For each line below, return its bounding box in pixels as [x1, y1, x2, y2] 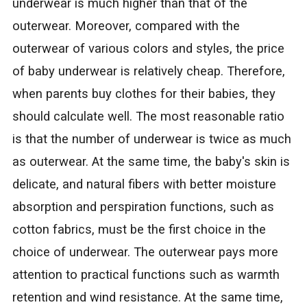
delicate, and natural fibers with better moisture [12, 177, 276, 193]
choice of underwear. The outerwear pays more [12, 245, 278, 260]
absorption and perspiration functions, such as [12, 199, 274, 215]
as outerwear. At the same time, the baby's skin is [12, 154, 290, 170]
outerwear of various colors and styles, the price [12, 41, 284, 57]
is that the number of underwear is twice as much [12, 132, 291, 147]
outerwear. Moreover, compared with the [12, 19, 240, 34]
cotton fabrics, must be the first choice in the [12, 222, 266, 238]
